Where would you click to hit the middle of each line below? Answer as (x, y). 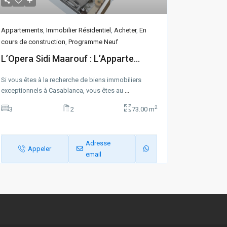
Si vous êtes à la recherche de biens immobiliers (71, 80)
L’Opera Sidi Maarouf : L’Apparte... (70, 58)
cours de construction (33, 42)
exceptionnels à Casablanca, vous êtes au (63, 90)
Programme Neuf (93, 42)
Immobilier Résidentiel (79, 30)
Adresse (98, 143)
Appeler (39, 148)
